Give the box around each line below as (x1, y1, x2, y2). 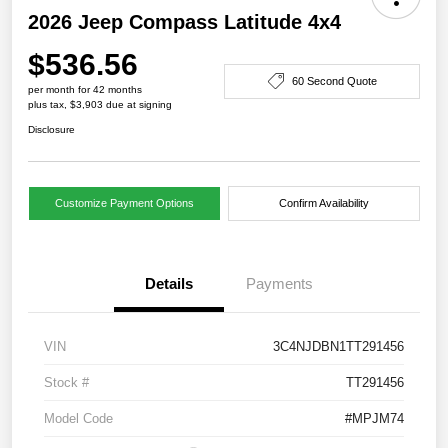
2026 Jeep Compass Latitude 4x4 (28, 11, 341, 34)
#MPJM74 (345, 411, 404, 427)
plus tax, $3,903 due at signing (28, 99, 172, 111)
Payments (245, 275, 313, 293)
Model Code (44, 411, 113, 427)
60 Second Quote (291, 74, 377, 87)
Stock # (44, 375, 89, 391)
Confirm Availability (278, 197, 369, 210)
